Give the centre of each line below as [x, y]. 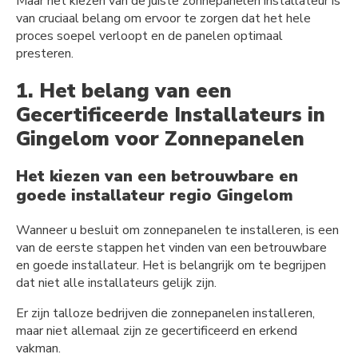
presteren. [45, 53]
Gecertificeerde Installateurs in [171, 115]
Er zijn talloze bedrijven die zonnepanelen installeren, [165, 314]
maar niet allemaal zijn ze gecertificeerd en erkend [157, 331]
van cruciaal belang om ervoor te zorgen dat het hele [163, 18]
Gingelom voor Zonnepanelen [160, 139]
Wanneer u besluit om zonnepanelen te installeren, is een [177, 231]
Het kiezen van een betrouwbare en [157, 177]
